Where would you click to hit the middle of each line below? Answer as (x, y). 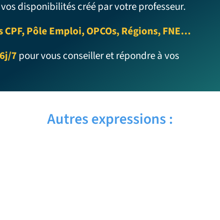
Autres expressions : (110, 119)
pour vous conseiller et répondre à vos (98, 55)
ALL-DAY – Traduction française (110, 159)
